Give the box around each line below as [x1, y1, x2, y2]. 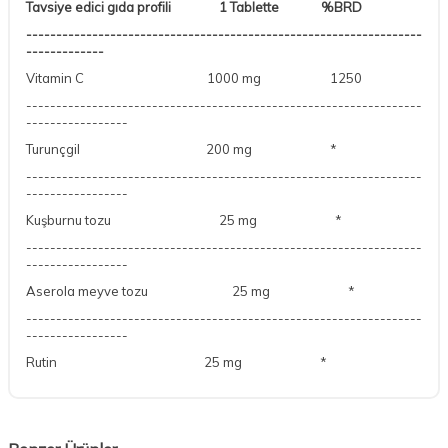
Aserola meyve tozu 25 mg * [26, 282, 358, 299]
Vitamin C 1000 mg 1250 [26, 69, 365, 86]
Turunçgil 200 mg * [26, 140, 340, 157]
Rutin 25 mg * [26, 353, 330, 370]
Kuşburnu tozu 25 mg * [26, 211, 342, 228]
